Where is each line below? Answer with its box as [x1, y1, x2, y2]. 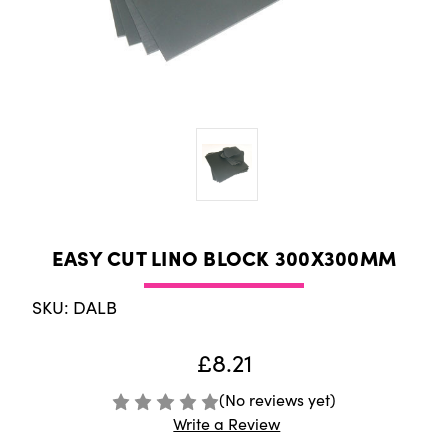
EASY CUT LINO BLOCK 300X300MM [51, 243, 397, 272]
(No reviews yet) [219, 389, 337, 411]
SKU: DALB [32, 295, 117, 320]
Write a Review [173, 413, 281, 435]
